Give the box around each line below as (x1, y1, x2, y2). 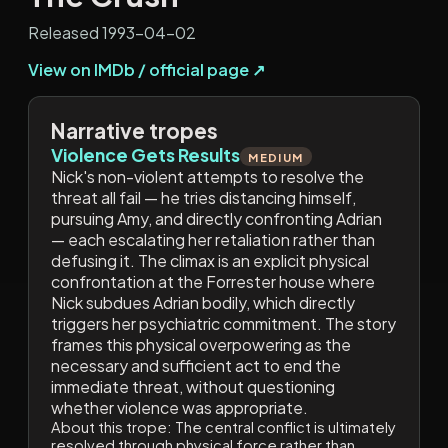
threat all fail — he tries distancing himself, (50, 186, 356, 208)
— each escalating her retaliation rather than (50, 228, 375, 250)
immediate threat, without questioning (50, 375, 335, 397)
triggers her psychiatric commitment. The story (50, 312, 396, 334)
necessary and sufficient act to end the (50, 354, 341, 376)
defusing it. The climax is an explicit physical (50, 249, 369, 271)
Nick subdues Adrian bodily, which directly (50, 291, 355, 313)
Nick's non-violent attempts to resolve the (50, 165, 364, 187)
